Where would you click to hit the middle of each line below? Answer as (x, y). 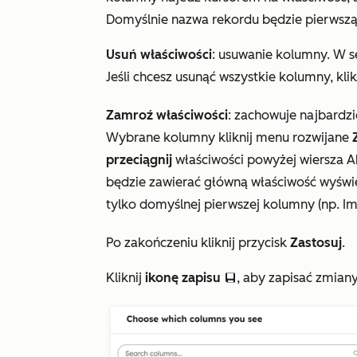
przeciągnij (139, 160)
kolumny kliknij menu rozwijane (256, 138)
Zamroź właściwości (167, 116)
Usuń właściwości (159, 55)
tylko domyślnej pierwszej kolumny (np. (224, 205)
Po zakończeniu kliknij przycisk (198, 243)
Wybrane (133, 138)
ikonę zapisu (183, 278)
